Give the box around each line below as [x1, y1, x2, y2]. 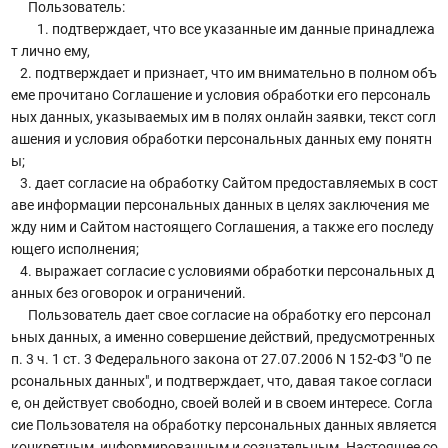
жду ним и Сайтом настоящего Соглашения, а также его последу [10, 218, 434, 235]
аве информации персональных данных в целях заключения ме [10, 196, 429, 213]
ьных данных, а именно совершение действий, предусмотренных [10, 328, 435, 345]
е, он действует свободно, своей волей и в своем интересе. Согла [10, 394, 433, 411]
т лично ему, [10, 42, 90, 59]
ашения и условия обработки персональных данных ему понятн [10, 130, 432, 147]
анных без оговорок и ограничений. [10, 284, 246, 301]
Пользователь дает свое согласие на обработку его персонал [24, 306, 431, 323]
